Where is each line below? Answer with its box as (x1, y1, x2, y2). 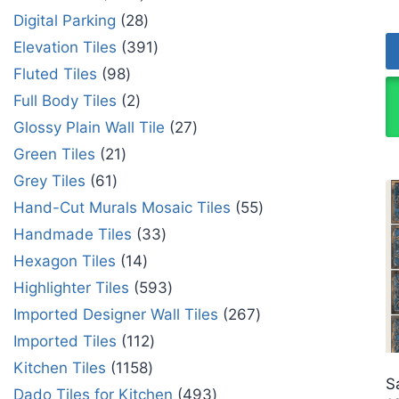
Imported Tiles (13, 331, 117, 350)
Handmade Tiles (13, 224, 132, 243)
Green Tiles (13, 144, 95, 163)
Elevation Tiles (13, 37, 117, 56)
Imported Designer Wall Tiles (13, 305, 218, 323)
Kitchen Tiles (13, 358, 106, 377)
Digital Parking (13, 11, 116, 29)
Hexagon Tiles (13, 251, 116, 270)
